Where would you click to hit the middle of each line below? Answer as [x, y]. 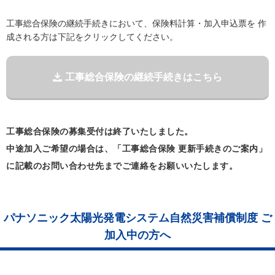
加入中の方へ [137, 235]
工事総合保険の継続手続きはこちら [144, 77]
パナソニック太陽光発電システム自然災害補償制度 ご [137, 218]
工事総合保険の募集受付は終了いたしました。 [100, 131]
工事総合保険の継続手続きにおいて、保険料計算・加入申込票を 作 [136, 23]
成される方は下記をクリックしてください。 [92, 37]
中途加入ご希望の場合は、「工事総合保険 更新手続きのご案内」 [137, 149]
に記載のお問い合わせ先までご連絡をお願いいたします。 [122, 166]
